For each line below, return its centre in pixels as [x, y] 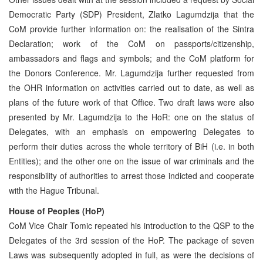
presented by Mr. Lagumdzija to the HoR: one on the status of [131, 117]
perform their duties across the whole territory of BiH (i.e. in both [131, 146]
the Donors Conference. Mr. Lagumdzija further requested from [131, 73]
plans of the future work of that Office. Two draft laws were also [131, 102]
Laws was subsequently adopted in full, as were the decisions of [131, 254]
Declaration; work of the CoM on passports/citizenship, [131, 43]
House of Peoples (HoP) [57, 210]
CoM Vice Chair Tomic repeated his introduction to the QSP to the [131, 225]
